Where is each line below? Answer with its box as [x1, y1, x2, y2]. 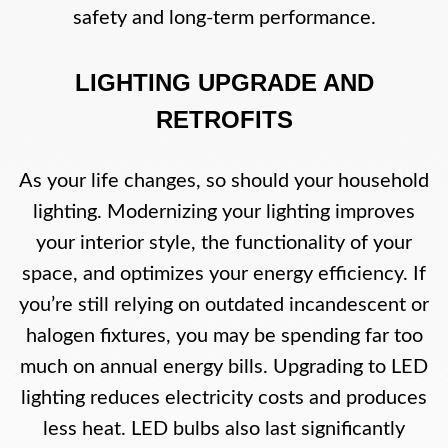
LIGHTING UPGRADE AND [74, 68, 374, 96]
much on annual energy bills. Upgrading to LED [20, 356, 428, 377]
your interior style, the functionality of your [36, 232, 412, 253]
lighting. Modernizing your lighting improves [33, 201, 415, 222]
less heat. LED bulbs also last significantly [43, 418, 405, 439]
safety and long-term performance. [72, 7, 376, 28]
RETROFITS [155, 105, 293, 133]
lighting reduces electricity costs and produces [21, 387, 427, 408]
